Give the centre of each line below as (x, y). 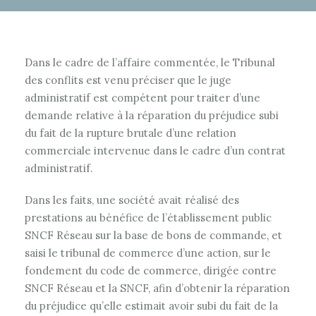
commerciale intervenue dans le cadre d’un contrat (155, 151)
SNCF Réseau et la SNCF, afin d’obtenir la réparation (157, 288)
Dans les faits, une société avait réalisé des (132, 200)
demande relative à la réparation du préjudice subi (152, 115)
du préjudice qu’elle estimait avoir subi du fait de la (151, 306)
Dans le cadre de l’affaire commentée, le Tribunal (150, 62)
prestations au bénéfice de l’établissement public (148, 218)
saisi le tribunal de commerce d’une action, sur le (148, 253)
